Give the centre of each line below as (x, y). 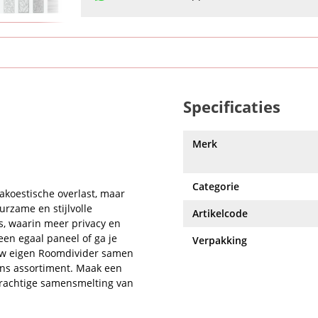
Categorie (216, 186)
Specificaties (232, 106)
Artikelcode (220, 213)
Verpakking (220, 240)
